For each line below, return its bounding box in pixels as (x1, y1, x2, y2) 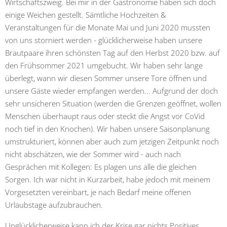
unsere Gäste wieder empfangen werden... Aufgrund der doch (5, 85, 218, 96)
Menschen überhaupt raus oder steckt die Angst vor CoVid (5, 110, 205, 122)
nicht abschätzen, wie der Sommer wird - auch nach (5, 148, 181, 160)
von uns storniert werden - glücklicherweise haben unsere (5, 34, 202, 46)
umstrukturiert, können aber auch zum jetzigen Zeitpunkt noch (5, 135, 219, 147)
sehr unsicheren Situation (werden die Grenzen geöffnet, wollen (5, 97, 221, 109)
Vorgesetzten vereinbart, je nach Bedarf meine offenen (5, 186, 191, 198)
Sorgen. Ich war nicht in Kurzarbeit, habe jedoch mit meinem (5, 173, 210, 185)
